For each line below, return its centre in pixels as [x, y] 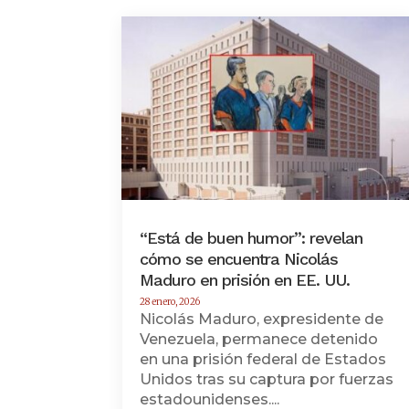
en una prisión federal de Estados [263, 359]
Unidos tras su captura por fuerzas [267, 379]
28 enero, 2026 [170, 301]
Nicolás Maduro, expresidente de [262, 319]
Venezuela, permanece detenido [259, 339]
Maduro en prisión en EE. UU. [245, 279]
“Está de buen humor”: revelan [252, 237]
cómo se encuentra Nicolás [239, 258]
